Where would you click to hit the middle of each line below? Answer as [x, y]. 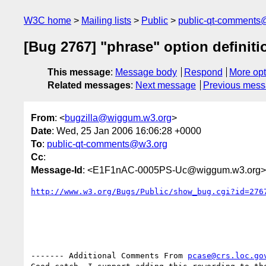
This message [79, 72]
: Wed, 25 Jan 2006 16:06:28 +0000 [126, 131]
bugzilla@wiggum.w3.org [118, 118]
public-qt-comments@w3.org [107, 144]
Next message [166, 85]
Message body [146, 72]
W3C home [47, 20]
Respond [203, 72]
